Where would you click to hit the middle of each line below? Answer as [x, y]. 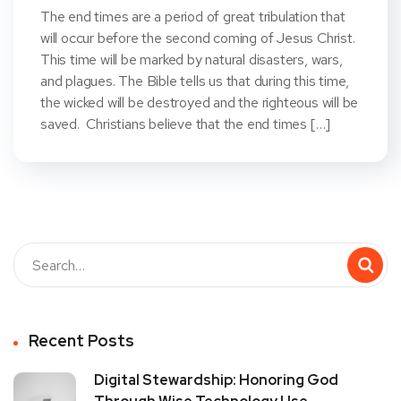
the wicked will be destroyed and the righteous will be [200, 103]
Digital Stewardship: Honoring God [216, 380]
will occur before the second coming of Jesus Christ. [198, 38]
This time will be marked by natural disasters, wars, [192, 60]
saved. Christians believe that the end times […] [186, 124]
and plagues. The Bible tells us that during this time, [195, 81]
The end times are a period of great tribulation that [193, 17]
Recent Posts [81, 341]
